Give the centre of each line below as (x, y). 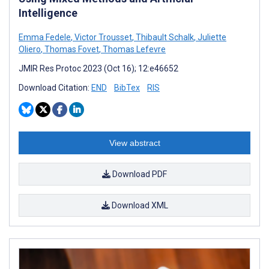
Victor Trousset (102, 38)
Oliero (30, 50)
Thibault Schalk (164, 38)
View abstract (134, 143)
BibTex (127, 88)
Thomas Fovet (71, 50)
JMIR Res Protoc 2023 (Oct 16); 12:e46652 (98, 69)
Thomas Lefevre (133, 50)
